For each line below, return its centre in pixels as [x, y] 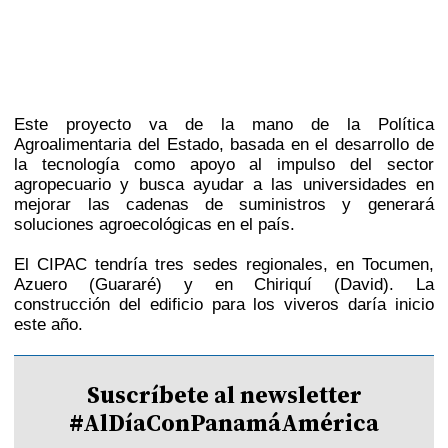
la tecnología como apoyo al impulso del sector [224, 164]
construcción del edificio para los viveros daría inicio [224, 304]
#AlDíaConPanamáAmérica [224, 422]
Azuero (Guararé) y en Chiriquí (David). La [224, 284]
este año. [49, 324]
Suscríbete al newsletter [224, 394]
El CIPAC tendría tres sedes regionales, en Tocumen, [224, 264]
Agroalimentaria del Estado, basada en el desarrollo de [224, 144]
